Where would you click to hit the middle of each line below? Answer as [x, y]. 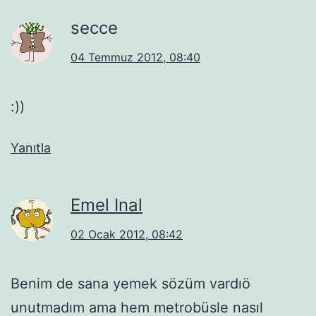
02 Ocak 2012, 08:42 [127, 234]
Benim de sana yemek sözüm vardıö [130, 283]
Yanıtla [31, 147]
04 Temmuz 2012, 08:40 [135, 57]
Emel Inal [107, 205]
